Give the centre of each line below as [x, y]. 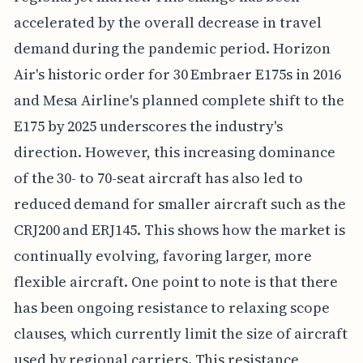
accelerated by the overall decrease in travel [167, 23]
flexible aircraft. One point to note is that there [176, 282]
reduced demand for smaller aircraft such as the [179, 204]
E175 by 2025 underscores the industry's [148, 126]
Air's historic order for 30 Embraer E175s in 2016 [177, 75]
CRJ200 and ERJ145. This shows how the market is [179, 230]
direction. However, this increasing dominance [174, 152]
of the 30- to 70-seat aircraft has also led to [158, 178]
